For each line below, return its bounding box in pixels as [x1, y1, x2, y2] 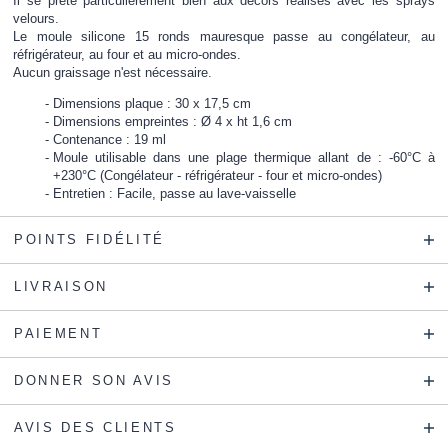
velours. [13, 10, 60, 26]
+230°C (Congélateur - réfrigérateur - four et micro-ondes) [53, 168, 383, 184]
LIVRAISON [14, 279, 108, 295]
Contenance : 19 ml [53, 132, 167, 148]
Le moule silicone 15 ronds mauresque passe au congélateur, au [13, 28, 435, 44]
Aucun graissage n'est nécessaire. [13, 64, 213, 80]
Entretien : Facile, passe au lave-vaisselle [53, 186, 297, 202]
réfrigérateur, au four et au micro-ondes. [13, 46, 242, 62]
